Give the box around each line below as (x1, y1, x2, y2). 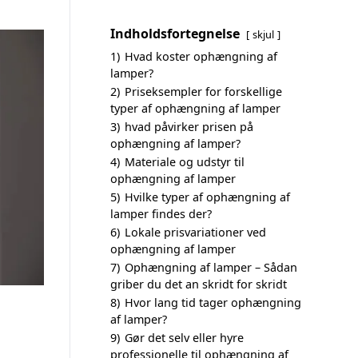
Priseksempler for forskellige (125, 84, 282, 99)
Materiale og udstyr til (125, 154, 245, 169)
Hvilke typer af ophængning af (125, 189, 290, 205)
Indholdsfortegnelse (110, 25, 240, 42)
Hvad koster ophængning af (125, 49, 277, 64)
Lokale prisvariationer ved (125, 225, 266, 240)
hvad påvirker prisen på (125, 119, 253, 134)
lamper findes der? (110, 206, 212, 221)
